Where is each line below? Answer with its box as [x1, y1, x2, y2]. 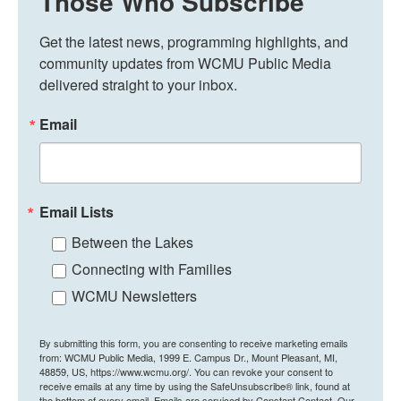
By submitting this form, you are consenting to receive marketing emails [39, 335, 348, 350]
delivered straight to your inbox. [39, 73, 237, 95]
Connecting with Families [72, 258, 232, 279]
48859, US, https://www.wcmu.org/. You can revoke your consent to [39, 363, 333, 379]
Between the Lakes [72, 231, 193, 252]
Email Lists [39, 200, 114, 222]
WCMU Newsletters [72, 285, 197, 306]
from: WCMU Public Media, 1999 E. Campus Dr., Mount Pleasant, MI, [39, 349, 337, 364]
